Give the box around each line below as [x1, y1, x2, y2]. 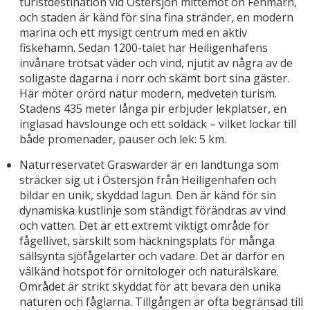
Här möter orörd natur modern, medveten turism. [19, 86, 277, 102]
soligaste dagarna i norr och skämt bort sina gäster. [19, 71, 289, 86]
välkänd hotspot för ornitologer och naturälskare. [19, 264, 279, 280]
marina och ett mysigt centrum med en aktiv [19, 25, 247, 41]
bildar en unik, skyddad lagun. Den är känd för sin [19, 188, 276, 203]
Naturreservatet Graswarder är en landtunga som [19, 157, 279, 173]
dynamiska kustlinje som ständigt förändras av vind [19, 203, 286, 219]
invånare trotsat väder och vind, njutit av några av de [19, 55, 293, 71]
